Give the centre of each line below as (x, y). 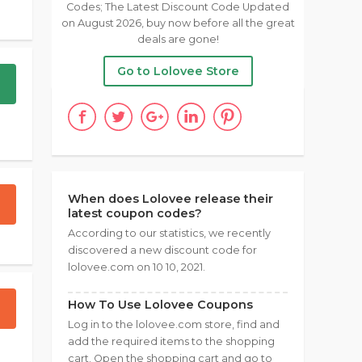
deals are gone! (178, 39)
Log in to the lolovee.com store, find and (174, 324)
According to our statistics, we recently (169, 233)
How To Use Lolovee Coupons (160, 305)
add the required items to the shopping (171, 341)
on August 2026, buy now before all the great (178, 23)
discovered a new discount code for (162, 250)
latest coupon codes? (135, 213)
